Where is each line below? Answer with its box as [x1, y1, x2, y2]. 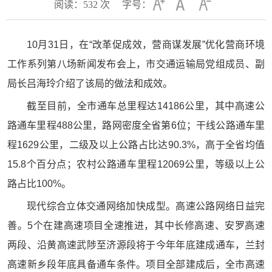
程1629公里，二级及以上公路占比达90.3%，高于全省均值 [7, 140, 265, 150]
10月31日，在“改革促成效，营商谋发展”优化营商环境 [27, 39, 265, 50]
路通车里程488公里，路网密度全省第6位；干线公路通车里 [7, 120, 265, 131]
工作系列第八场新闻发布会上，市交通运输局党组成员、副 [7, 59, 265, 69]
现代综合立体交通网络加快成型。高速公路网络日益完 [27, 201, 265, 211]
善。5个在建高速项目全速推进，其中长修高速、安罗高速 [7, 220, 265, 231]
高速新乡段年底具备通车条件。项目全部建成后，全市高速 [7, 259, 265, 270]
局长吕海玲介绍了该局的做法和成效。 [7, 78, 172, 89]
